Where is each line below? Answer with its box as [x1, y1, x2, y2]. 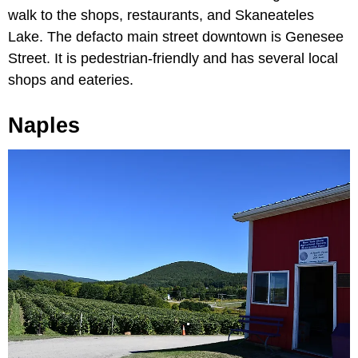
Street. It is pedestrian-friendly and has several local [8, 50, 338, 67]
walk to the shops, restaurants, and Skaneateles [8, 7, 314, 24]
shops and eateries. [8, 72, 133, 89]
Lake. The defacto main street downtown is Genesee [8, 29, 344, 46]
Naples [8, 113, 80, 138]
